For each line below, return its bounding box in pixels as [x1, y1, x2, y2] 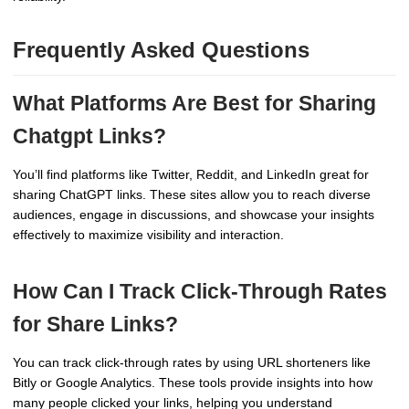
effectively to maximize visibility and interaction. [13, 226, 284, 242]
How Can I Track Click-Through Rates [13, 279, 387, 304]
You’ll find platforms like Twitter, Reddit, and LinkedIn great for [13, 166, 369, 182]
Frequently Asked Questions [13, 37, 309, 63]
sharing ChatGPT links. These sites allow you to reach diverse [13, 186, 371, 202]
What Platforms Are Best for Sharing [13, 91, 376, 116]
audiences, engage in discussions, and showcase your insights [13, 206, 374, 222]
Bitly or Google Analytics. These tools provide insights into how [13, 374, 372, 390]
